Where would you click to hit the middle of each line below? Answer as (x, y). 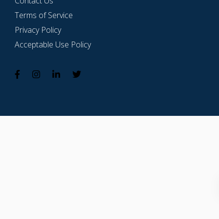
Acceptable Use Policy (53, 44)
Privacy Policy (38, 30)
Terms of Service (44, 15)
